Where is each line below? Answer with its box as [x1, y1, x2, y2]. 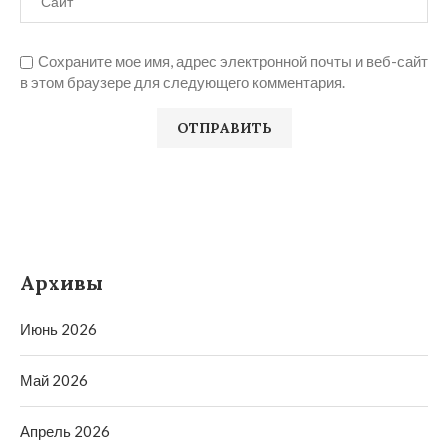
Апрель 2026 [20, 422, 110, 440]
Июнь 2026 [20, 320, 97, 338]
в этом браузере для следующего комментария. [20, 73, 345, 91]
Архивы [20, 270, 103, 295]
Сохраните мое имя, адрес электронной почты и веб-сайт [38, 52, 428, 70]
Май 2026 [20, 371, 88, 389]
